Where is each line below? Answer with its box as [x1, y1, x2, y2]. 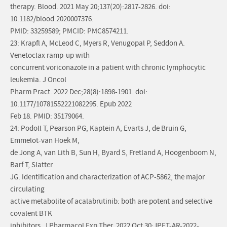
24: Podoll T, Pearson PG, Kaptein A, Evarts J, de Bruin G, [10, 124, 186, 134]
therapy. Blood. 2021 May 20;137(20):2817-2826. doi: [10, 2, 171, 12]
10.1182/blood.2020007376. [10, 14, 94, 24]
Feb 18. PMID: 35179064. [10, 111, 84, 122]
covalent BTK [10, 209, 52, 219]
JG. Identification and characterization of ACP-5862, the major [10, 172, 205, 182]
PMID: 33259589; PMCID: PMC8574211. [10, 26, 129, 36]
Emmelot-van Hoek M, [10, 136, 80, 146]
